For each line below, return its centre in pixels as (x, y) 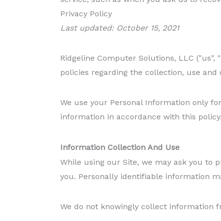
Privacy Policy (86, 13)
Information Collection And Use (120, 147)
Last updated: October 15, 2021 (120, 28)
